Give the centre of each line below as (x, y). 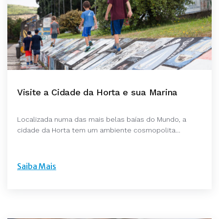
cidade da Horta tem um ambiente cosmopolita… (99, 130)
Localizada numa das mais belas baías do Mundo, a (102, 120)
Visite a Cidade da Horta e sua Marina (97, 92)
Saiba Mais (37, 166)
